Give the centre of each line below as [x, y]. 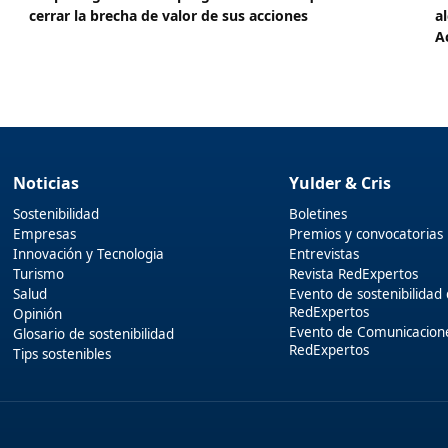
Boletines [318, 213]
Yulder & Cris [340, 182]
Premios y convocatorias [366, 233]
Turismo [39, 273]
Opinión [38, 313]
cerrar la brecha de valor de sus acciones [169, 15]
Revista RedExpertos [354, 273]
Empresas [45, 233]
